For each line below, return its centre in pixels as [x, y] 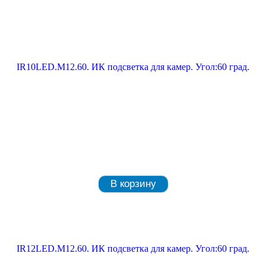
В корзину [133, 184]
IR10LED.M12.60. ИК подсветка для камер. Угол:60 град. [133, 67]
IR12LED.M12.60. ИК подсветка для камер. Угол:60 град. [133, 248]
